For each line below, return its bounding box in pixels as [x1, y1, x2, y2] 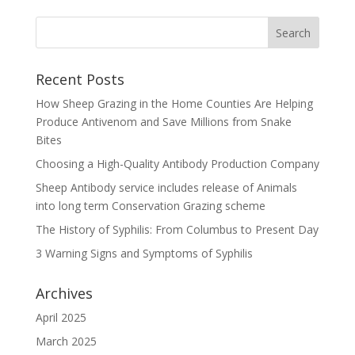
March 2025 [35, 334, 97, 349]
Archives [35, 284, 93, 303]
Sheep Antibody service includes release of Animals [35, 180, 297, 195]
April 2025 [35, 310, 86, 325]
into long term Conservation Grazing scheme [35, 198, 265, 213]
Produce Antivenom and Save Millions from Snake [35, 114, 292, 129]
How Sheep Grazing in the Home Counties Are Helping [35, 96, 313, 111]
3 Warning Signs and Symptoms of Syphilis [35, 246, 253, 261]
